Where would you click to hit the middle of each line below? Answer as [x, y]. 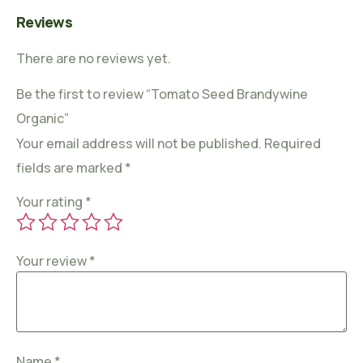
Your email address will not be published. [139, 144]
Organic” [43, 119]
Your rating [51, 201]
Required [293, 144]
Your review [53, 261]
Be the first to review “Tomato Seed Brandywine [162, 94]
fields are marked [70, 168]
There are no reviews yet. [94, 58]
